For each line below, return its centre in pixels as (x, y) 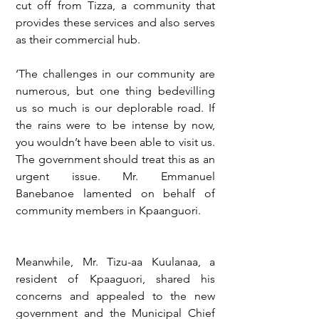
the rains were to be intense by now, (115, 125)
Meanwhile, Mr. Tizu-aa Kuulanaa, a (115, 262)
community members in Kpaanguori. (108, 210)
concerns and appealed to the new (115, 296)
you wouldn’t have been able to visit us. (115, 142)
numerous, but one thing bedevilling (115, 91)
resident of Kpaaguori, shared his (115, 279)
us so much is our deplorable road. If (115, 108)
